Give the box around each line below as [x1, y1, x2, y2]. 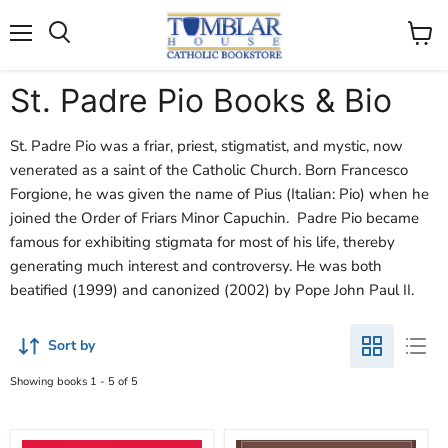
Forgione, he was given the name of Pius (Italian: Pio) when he [10, 183, 429, 204]
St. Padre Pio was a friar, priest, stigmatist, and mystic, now [10, 135, 403, 156]
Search [41, 9, 86, 25]
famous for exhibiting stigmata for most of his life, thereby [10, 231, 395, 252]
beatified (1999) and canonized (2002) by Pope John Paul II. [10, 279, 414, 300]
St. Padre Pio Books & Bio [10, 81, 392, 120]
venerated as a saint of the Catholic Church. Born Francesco [10, 159, 408, 180]
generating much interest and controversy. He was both [10, 255, 382, 276]
